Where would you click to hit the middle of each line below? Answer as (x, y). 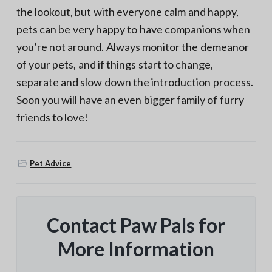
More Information (136, 249)
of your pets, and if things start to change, (115, 64)
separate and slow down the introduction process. (134, 82)
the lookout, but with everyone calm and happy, (127, 12)
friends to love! (52, 117)
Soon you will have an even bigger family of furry (130, 100)
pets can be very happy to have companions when (133, 29)
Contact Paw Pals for (136, 225)
